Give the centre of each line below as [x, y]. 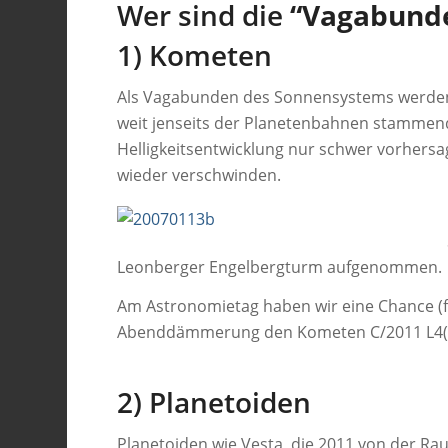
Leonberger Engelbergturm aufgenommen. [280, 266]
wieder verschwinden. [199, 174]
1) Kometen [195, 55]
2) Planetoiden [214, 402]
